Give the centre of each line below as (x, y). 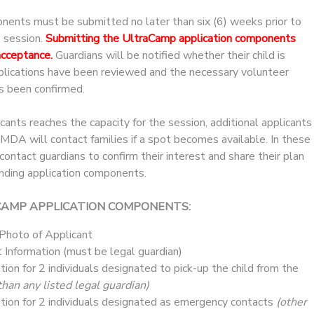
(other (291, 302)
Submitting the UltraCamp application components (170, 38)
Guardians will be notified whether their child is (169, 55)
